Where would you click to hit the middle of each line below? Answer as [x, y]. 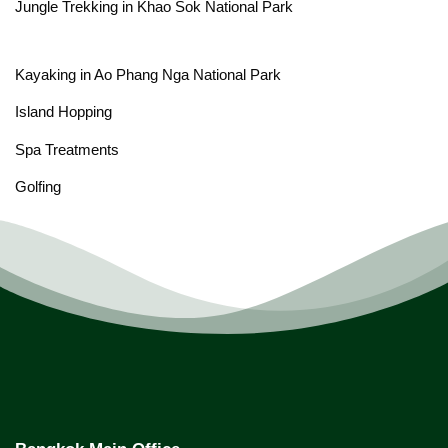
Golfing [38, 187]
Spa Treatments [67, 149]
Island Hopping [63, 112]
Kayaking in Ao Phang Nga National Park [148, 74]
